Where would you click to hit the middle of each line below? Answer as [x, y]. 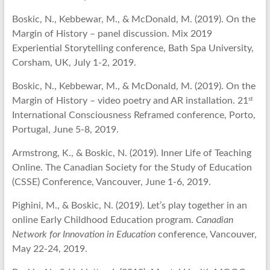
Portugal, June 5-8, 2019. [65, 130]
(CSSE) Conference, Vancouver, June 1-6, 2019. [111, 182]
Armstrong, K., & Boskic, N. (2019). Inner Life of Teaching [131, 153]
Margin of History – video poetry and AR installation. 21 [130, 101]
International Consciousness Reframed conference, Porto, [133, 115]
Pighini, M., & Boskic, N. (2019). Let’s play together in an [129, 206]
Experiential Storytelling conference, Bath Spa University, [133, 49]
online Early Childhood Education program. [104, 220]
